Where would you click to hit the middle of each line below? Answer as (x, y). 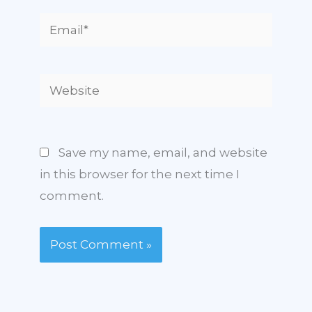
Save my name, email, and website (163, 152)
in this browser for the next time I (140, 174)
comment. (72, 195)
